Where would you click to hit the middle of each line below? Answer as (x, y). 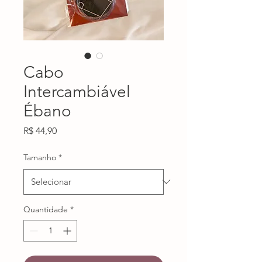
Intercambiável (77, 91)
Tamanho (40, 157)
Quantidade (46, 209)
